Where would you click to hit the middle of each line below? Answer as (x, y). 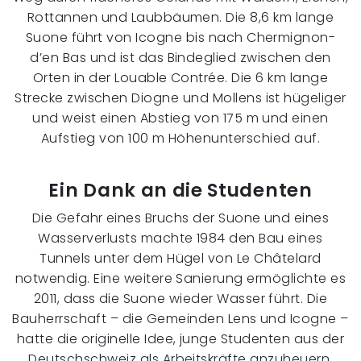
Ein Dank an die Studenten (180, 191)
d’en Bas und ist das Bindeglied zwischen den (180, 58)
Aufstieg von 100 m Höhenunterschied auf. (180, 139)
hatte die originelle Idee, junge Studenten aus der (180, 339)
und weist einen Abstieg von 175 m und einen (180, 118)
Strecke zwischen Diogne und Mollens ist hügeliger (180, 98)
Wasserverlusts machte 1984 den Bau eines (180, 239)
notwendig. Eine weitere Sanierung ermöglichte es (180, 279)
